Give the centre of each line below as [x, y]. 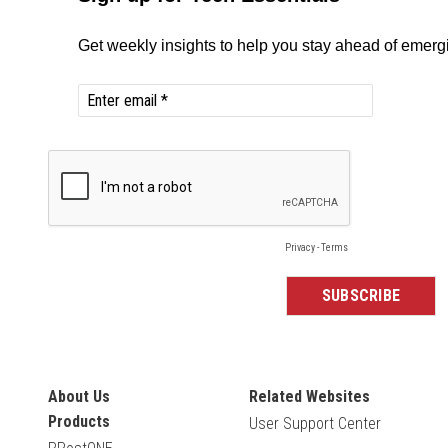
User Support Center [314, 424]
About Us [79, 397]
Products [79, 422]
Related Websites [309, 397]
